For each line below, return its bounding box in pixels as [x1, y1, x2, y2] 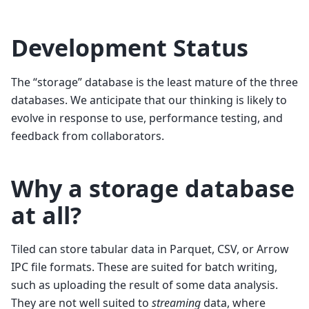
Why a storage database [11, 172, 295, 204]
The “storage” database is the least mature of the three [11, 74, 298, 90]
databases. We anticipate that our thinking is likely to [11, 92, 287, 108]
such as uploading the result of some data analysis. [11, 277, 278, 293]
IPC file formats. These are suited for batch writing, [11, 259, 277, 275]
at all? [11, 199, 81, 231]
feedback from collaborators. [11, 128, 164, 143]
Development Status [11, 31, 248, 63]
